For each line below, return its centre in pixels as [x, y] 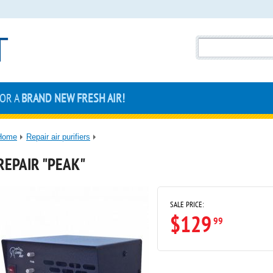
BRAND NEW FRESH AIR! [73, 98]
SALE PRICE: [187, 204]
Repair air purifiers [58, 137]
